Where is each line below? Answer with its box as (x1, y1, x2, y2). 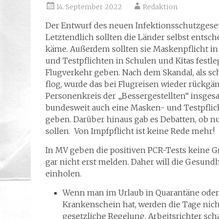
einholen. (45, 169, 82, 178)
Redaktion (143, 2, 177, 11)
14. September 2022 (56, 2, 122, 11)
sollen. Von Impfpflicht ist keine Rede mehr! (45, 126, 217, 136)
